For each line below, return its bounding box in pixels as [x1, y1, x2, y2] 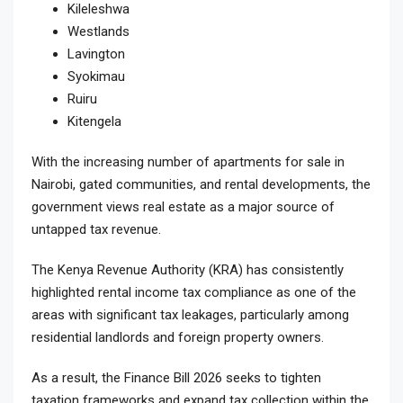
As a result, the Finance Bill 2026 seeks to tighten [31, 370, 321, 387]
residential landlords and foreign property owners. [31, 329, 324, 346]
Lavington [67, 46, 125, 63]
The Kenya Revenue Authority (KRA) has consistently [31, 262, 344, 279]
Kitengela [67, 113, 121, 130]
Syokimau [67, 68, 125, 85]
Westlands [67, 23, 130, 40]
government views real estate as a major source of [31, 199, 335, 216]
